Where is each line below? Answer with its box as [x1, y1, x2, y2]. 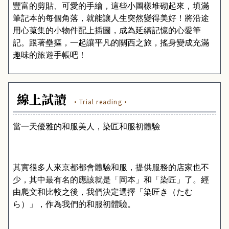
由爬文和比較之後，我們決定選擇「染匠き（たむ [13, 188, 193, 196]
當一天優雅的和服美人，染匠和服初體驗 [13, 122, 160, 131]
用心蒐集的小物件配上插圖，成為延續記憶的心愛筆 [13, 26, 201, 35]
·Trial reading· [72, 97, 129, 106]
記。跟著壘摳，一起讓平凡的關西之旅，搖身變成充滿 [13, 38, 209, 47]
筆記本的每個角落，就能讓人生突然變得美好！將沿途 [13, 14, 209, 22]
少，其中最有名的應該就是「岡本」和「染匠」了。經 [13, 175, 209, 184]
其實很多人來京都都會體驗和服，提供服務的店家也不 [13, 163, 209, 172]
